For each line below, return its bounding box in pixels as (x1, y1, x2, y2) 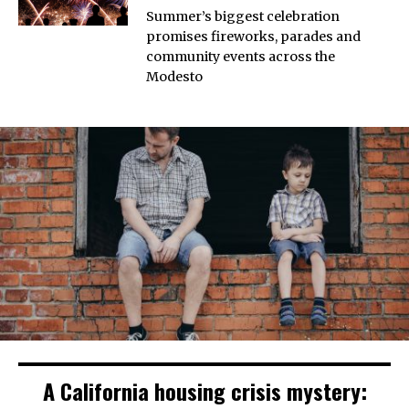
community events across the (146, 47, 335, 65)
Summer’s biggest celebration (146, 7, 340, 25)
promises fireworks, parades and (146, 27, 361, 45)
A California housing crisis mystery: (42, 373, 367, 407)
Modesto (146, 68, 203, 85)
